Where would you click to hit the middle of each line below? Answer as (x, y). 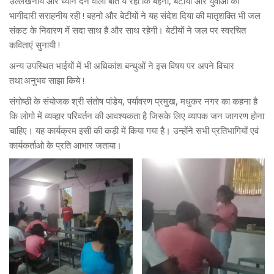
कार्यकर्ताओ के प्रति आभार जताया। (65, 145)
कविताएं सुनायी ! (35, 44)
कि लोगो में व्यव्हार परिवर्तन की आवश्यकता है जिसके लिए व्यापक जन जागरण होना (137, 115)
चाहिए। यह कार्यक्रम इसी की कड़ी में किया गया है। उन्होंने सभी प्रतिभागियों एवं (134, 130)
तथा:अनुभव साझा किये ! (47, 80)
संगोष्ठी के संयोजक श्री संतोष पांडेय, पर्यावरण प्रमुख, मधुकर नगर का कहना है (133, 101)
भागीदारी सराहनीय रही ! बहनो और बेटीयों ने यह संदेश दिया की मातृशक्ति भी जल (135, 15)
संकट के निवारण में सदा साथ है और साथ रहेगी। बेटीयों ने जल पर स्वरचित (128, 30)
